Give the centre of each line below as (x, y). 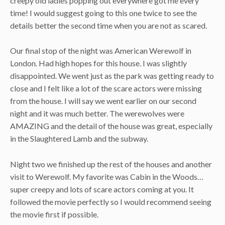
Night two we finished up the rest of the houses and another (111, 164)
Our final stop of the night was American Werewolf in (101, 51)
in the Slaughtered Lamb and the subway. (79, 139)
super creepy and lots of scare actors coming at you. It (102, 189)
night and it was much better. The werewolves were (97, 114)
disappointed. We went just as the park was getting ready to (112, 76)
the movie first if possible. (54, 214)
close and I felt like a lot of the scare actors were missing (106, 88)
